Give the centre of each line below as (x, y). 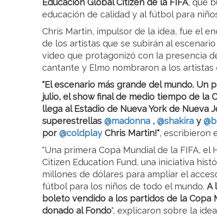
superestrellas (73, 121)
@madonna (127, 121)
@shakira (175, 121)
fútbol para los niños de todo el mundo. (123, 186)
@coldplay (81, 133)
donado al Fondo (77, 211)
